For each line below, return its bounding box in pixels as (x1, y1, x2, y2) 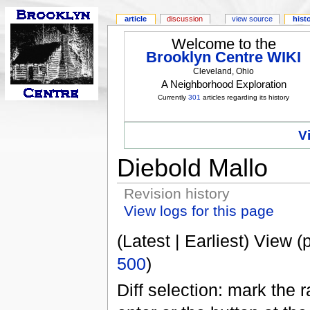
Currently (158, 93, 189, 102)
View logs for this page (124, 203, 275, 219)
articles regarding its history (201, 93, 290, 102)
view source (232, 15, 273, 24)
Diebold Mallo (116, 154, 268, 182)
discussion (167, 15, 203, 24)
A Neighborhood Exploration (161, 78, 286, 91)
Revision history (124, 185, 230, 202)
